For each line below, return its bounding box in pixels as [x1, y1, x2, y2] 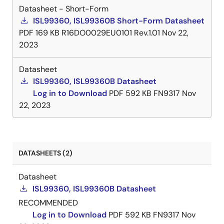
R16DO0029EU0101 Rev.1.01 [61, 27, 160, 38]
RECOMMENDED [18, 197, 78, 208]
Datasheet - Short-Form [19, 3, 108, 14]
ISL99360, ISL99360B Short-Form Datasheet [33, 15, 204, 26]
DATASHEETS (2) [18, 148, 72, 158]
